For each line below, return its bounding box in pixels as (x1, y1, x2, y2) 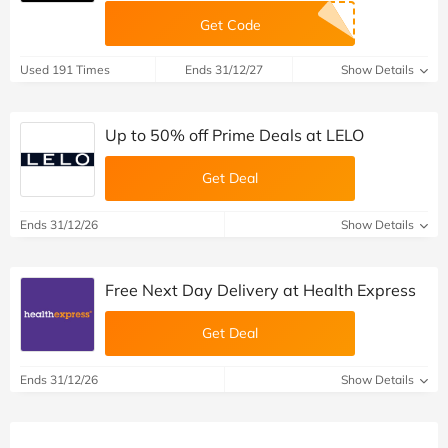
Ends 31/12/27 (184, 61, 263, 77)
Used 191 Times (20, 61, 110, 77)
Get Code (199, 15, 261, 34)
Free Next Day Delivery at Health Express (105, 279, 416, 300)
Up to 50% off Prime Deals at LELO (105, 124, 364, 145)
